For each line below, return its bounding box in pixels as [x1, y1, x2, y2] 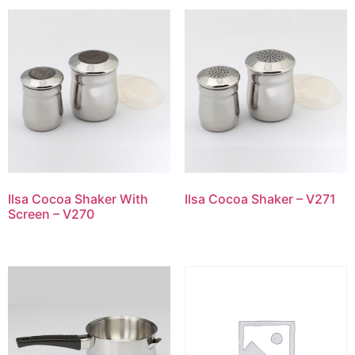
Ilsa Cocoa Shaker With [8, 190, 148, 207]
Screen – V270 [8, 205, 94, 222]
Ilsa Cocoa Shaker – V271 [184, 190, 336, 207]
